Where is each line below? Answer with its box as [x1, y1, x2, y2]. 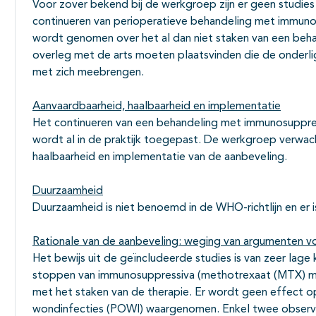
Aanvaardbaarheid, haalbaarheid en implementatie [32, 101, 281, 113]
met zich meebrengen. [32, 67, 144, 79]
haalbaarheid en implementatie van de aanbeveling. [32, 152, 287, 164]
